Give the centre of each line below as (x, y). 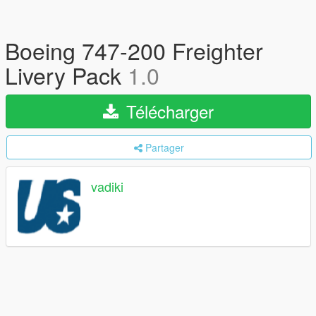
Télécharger (168, 111)
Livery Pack (66, 75)
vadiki (107, 187)
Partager (165, 147)
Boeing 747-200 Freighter (134, 50)
